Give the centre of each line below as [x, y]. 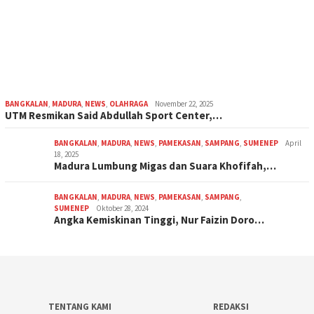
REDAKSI [231, 306]
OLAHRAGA [129, 103]
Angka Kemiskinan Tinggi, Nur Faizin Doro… [159, 219]
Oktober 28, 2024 [122, 208]
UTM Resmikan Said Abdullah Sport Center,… [114, 115]
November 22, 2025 [184, 103]
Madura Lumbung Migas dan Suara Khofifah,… [165, 165]
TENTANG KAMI [80, 306]
